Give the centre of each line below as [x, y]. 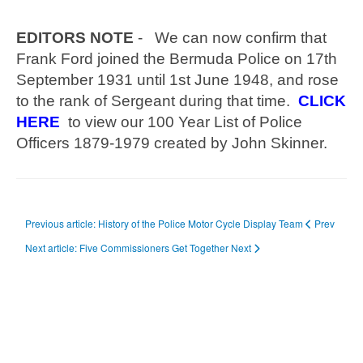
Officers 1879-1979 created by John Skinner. [172, 143]
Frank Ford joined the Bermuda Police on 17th [177, 59]
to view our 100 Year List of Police [181, 122]
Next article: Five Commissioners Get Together [128, 248]
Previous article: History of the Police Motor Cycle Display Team [165, 224]
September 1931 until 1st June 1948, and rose [177, 80]
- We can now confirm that [230, 38]
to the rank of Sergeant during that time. [157, 101]
